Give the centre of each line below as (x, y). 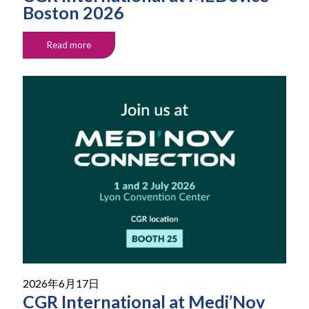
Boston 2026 (73, 13)
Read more (69, 45)
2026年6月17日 (61, 283)
